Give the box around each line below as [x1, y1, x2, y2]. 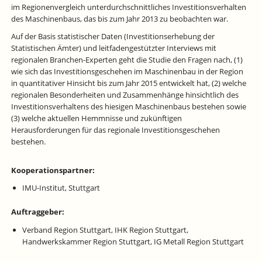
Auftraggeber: [11, 206, 64, 218]
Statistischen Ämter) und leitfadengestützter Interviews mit [11, 43, 216, 54]
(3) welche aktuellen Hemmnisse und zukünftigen [11, 113, 182, 124]
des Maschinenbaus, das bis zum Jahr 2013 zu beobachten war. [11, 13, 228, 24]
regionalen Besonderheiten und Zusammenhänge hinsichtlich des [11, 89, 239, 101]
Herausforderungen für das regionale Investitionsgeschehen [11, 125, 220, 136]
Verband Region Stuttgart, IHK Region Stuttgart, [22, 224, 188, 235]
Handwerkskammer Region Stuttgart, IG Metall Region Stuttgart [22, 236, 244, 247]
